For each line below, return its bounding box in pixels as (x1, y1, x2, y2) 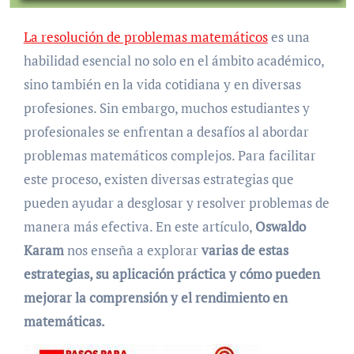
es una (267, 27, 310, 46)
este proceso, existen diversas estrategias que (23, 169, 294, 188)
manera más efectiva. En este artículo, (23, 217, 255, 235)
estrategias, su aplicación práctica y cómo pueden (23, 264, 320, 283)
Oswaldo (254, 217, 306, 235)
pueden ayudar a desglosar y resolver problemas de (23, 193, 330, 212)
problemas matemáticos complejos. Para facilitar (23, 145, 316, 164)
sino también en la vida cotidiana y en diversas (23, 74, 301, 93)
